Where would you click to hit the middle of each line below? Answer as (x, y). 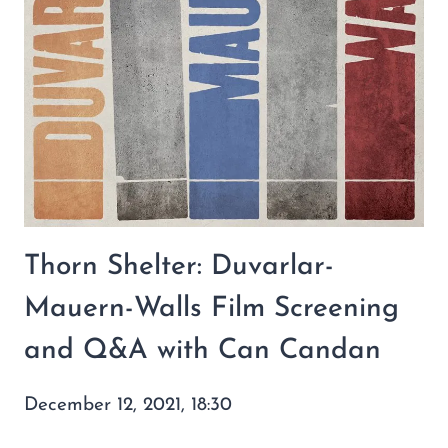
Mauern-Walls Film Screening (211, 309)
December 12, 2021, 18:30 (128, 406)
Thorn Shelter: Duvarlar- (179, 267)
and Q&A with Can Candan (202, 351)
